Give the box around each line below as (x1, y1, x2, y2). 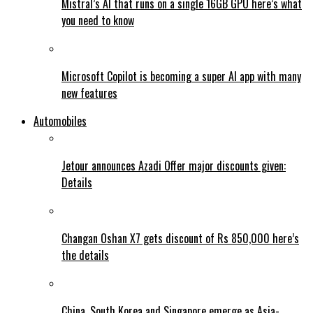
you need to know (61, 12, 134, 29)
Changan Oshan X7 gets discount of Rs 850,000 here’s (61, 230, 299, 247)
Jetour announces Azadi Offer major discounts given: (61, 157, 286, 175)
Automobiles (34, 112, 87, 130)
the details (61, 247, 109, 264)
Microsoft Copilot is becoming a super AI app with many (61, 68, 301, 85)
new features (61, 85, 117, 102)
